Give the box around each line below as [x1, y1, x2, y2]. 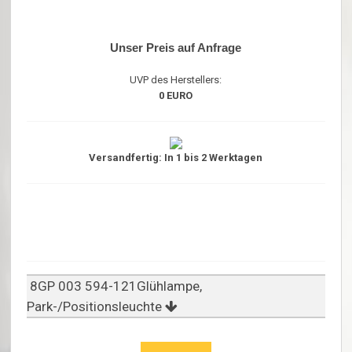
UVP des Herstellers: [130, 74, 222, 86]
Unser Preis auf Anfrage [110, 41, 242, 55]
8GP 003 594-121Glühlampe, [27, 278, 203, 295]
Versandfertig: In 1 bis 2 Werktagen [89, 152, 263, 164]
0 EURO [159, 90, 193, 102]
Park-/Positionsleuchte [27, 299, 166, 315]
